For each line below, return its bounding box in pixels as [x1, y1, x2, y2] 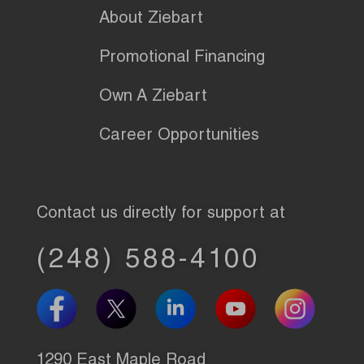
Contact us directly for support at [36, 206, 285, 223]
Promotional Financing [99, 50, 265, 67]
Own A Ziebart [99, 89, 207, 106]
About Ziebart [99, 11, 203, 28]
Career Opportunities [99, 128, 259, 145]
